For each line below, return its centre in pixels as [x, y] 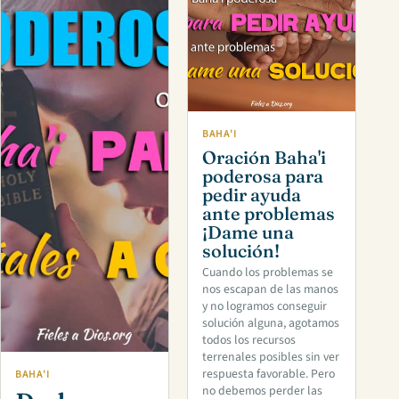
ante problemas [269, 213]
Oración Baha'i [264, 157]
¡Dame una [248, 232]
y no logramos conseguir [265, 307]
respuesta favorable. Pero [269, 375]
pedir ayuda [252, 194]
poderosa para [263, 175]
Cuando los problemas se [268, 273]
